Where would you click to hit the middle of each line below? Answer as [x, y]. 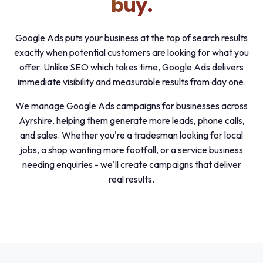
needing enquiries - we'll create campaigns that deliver [131, 164]
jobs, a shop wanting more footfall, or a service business [131, 149]
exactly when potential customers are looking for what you [131, 52]
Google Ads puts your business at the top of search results [131, 37]
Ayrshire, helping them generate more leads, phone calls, [131, 120]
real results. [131, 179]
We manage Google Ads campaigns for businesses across [131, 105]
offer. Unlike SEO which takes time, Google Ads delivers [131, 67]
